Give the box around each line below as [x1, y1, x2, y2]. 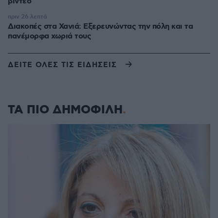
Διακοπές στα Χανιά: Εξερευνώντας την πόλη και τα [8, 21, 193, 32]
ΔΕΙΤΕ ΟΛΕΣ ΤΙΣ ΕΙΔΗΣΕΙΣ [8, 60, 117, 70]
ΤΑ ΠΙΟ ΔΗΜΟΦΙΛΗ [8, 102, 123, 118]
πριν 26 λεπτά [8, 13, 47, 20]
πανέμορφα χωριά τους [8, 31, 91, 41]
